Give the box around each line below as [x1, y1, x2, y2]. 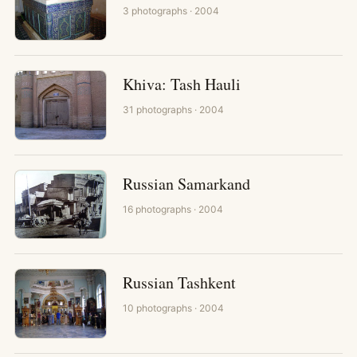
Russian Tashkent [123, 272, 236, 293]
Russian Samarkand [123, 172, 250, 194]
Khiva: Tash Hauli [123, 73, 241, 95]
